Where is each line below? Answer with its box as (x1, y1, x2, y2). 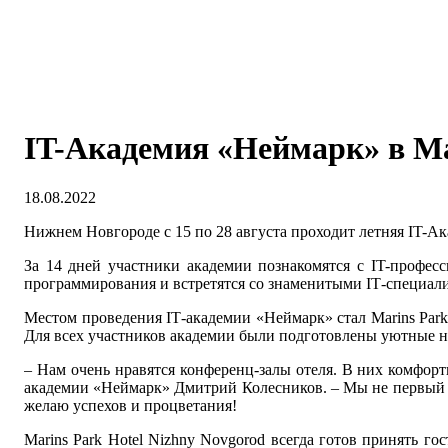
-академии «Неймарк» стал (181, 308, 371, 326)
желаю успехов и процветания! (24, 396, 237, 414)
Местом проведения (24, 308, 167, 326)
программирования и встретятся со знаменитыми (24, 274, 366, 292)
